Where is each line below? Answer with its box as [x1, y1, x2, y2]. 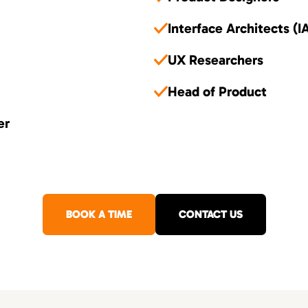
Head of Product [168, 83, 267, 100]
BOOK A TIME [65, 208, 132, 221]
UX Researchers [168, 52, 263, 68]
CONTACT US [178, 208, 243, 221]
